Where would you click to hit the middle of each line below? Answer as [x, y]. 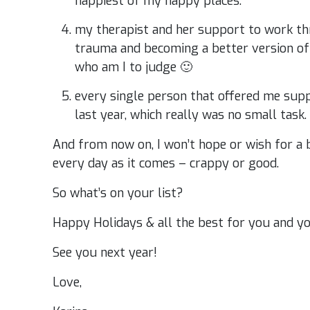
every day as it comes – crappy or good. [166, 164]
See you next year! [105, 253]
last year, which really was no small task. [191, 115]
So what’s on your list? [118, 193]
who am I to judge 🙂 [134, 67]
